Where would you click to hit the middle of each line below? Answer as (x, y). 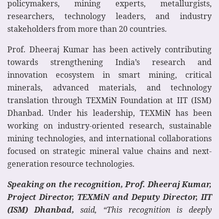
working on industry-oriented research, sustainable (109, 126)
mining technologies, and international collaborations (109, 139)
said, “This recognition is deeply (143, 210)
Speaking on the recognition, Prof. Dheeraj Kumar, (109, 185)
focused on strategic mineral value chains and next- (109, 151)
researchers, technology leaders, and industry (109, 16)
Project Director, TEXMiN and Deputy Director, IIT (109, 197)
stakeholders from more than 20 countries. (87, 29)
